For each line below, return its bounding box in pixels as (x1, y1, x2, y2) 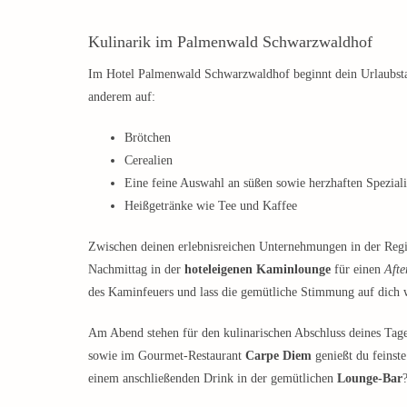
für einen (331, 262, 384, 276)
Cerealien (124, 153, 173, 167)
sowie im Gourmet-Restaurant (88, 348, 245, 362)
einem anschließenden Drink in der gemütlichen (88, 371, 337, 385)
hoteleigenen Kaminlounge (184, 262, 331, 276)
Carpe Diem (245, 348, 312, 362)
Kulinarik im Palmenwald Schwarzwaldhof (88, 32, 372, 51)
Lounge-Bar (337, 371, 402, 385)
